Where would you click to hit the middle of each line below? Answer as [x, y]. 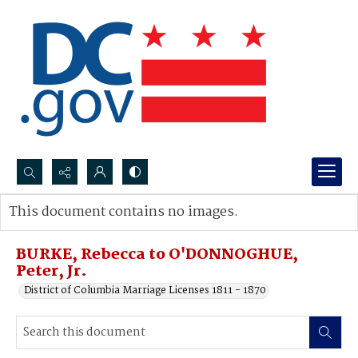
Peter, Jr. [52, 272]
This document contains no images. [123, 212]
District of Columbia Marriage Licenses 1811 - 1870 [145, 290]
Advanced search [66, 228]
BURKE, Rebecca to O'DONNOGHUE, [157, 255]
